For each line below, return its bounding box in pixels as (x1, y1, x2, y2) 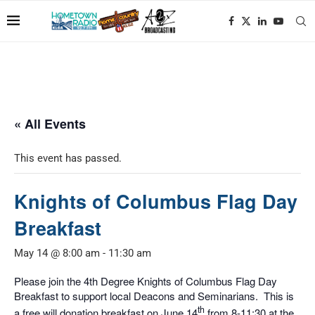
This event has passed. (14, 152, 122, 165)
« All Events (14, 115, 86, 133)
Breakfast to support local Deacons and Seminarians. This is (14, 288, 294, 303)
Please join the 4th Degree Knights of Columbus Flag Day (14, 274, 277, 288)
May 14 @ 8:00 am (14, 247, 100, 259)
